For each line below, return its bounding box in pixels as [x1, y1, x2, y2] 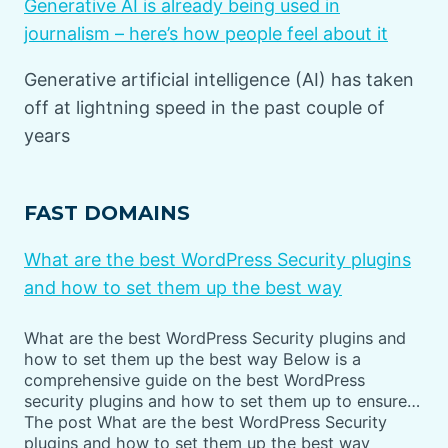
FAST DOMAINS [24, 200, 190, 225]
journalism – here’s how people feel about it [24, 22, 388, 44]
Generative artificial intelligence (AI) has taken [24, 68, 414, 90]
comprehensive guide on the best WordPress [24, 369, 365, 390]
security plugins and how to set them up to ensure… [24, 390, 420, 411]
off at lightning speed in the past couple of [24, 96, 385, 118]
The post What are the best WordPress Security [24, 411, 387, 432]
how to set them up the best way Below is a [24, 348, 361, 369]
